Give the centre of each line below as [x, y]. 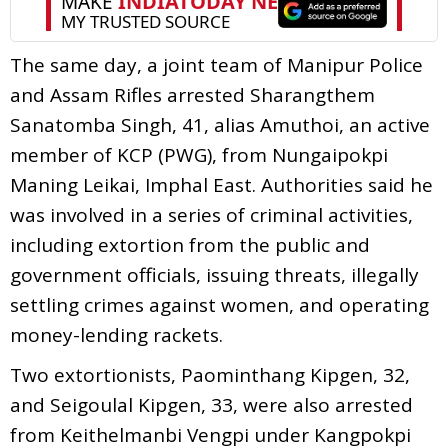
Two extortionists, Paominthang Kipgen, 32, [210, 374]
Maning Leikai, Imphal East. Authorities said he [221, 184]
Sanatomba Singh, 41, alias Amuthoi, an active [220, 124]
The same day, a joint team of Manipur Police [216, 64]
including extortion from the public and [190, 244]
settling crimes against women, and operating [219, 304]
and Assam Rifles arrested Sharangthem [192, 94]
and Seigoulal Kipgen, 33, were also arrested [211, 404]
